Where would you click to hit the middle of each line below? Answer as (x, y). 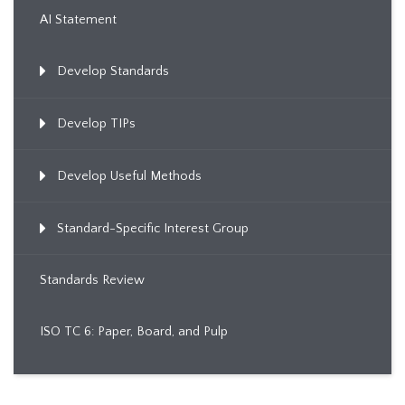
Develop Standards (113, 72)
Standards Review (92, 281)
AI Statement (78, 20)
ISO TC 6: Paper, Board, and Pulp (133, 332)
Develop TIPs (96, 124)
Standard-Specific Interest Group (152, 228)
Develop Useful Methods (129, 176)
